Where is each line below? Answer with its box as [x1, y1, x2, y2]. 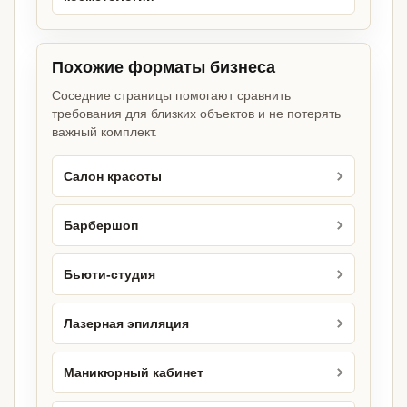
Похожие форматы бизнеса [52, 58, 275, 77]
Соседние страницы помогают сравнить [52, 88, 291, 104]
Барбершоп [64, 218, 138, 233]
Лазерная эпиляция [64, 316, 189, 331]
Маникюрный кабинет [64, 365, 203, 380]
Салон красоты [64, 169, 162, 184]
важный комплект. [52, 124, 157, 140]
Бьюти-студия [64, 267, 155, 282]
